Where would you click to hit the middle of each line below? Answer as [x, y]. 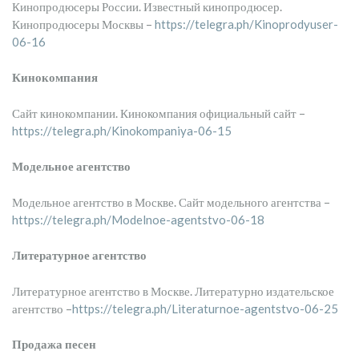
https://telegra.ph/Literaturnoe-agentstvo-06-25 [205, 308]
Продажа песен [54, 344]
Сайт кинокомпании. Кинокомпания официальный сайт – [159, 113]
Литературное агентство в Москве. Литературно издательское [173, 290]
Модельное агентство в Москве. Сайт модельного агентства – [171, 202]
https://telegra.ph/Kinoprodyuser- [246, 24]
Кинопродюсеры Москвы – [83, 24]
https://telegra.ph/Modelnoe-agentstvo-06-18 [138, 219]
